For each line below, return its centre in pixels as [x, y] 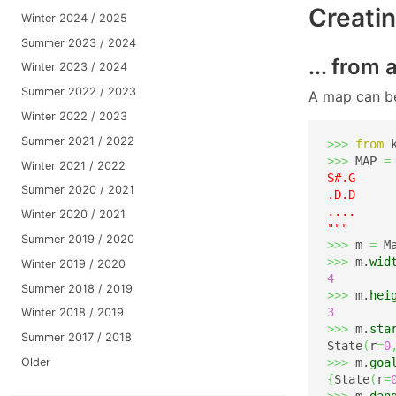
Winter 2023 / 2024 [74, 67]
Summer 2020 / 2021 [77, 190]
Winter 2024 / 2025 [74, 18]
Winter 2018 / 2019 [72, 313]
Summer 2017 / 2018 [76, 338]
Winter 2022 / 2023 [74, 117]
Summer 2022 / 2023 [78, 92]
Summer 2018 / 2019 [76, 288]
